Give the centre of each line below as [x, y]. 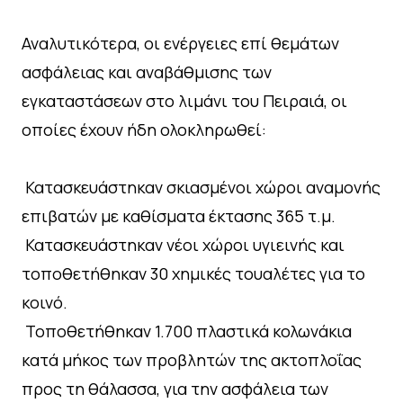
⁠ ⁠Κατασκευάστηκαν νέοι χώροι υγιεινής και [183, 245]
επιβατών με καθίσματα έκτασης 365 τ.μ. [179, 216]
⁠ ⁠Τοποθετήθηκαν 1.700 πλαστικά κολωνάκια [187, 331]
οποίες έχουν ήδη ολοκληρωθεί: [144, 130]
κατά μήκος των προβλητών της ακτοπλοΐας [192, 360]
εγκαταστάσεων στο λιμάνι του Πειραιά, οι [184, 101]
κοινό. [45, 303]
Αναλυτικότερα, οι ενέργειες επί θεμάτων [180, 44]
